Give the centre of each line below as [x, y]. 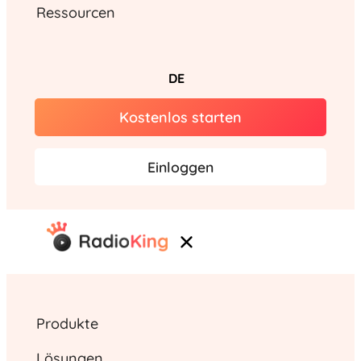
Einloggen [180, 167]
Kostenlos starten [180, 117]
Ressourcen [75, 13]
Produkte [67, 324]
